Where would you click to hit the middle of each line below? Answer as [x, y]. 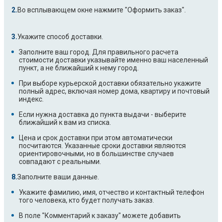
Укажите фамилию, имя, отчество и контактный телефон [111, 193]
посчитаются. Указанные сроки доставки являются [102, 146]
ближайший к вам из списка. [65, 123]
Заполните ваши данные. [58, 177]
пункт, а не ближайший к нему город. [79, 68]
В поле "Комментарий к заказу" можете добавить [100, 216]
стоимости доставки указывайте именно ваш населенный [113, 60]
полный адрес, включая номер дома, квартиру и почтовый [114, 91]
